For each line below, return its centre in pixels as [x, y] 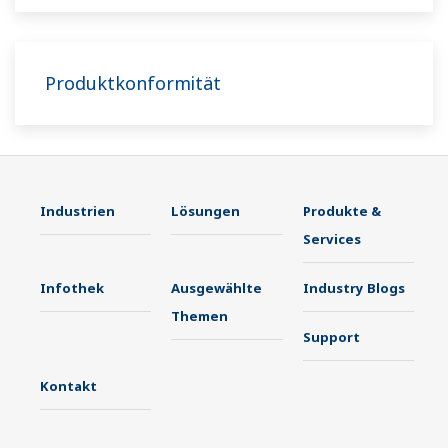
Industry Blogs [353, 288]
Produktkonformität [133, 83]
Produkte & [341, 211]
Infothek [72, 288]
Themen [200, 316]
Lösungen [206, 211]
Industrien [77, 211]
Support [331, 337]
